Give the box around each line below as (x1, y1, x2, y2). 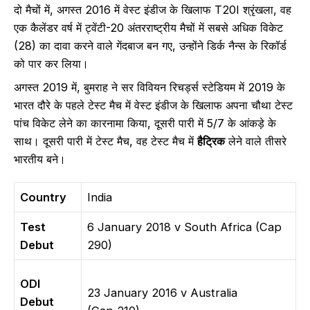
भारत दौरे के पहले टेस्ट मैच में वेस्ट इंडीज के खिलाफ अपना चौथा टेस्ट (14, 98, 293, 113)
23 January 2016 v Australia (87, 286, 237, 300)
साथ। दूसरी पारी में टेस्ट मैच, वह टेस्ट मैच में (14, 134, 197, 149)
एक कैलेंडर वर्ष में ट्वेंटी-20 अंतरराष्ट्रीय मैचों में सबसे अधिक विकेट (14, 20, 283, 35)
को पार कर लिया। (14, 56, 89, 71)
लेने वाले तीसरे (225, 134, 286, 149)
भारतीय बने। (14, 152, 66, 167)
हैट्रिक (197, 134, 225, 149)
